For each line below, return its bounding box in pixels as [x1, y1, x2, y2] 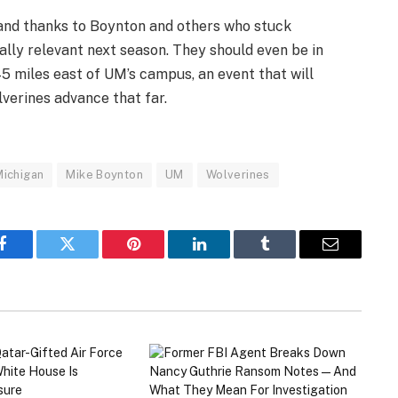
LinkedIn [197, 249, 257, 266]
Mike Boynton [66, 168, 144, 182]
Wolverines [205, 168, 270, 182]
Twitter [66, 249, 113, 266]
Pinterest [131, 249, 188, 266]
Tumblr [263, 249, 311, 266]
